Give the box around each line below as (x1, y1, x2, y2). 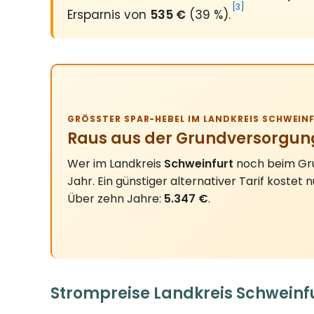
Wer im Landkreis (67, 155, 164, 172)
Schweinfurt (164, 155, 233, 172)
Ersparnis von (67, 6, 150, 23)
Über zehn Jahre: (67, 190, 164, 207)
